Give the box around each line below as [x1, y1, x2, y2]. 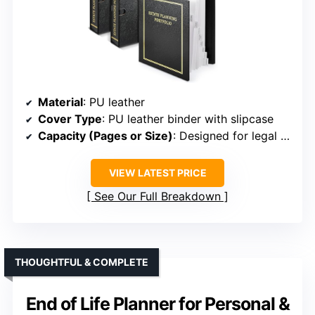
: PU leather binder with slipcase [102, 112, 274, 127]
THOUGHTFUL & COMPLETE [15, 256, 148, 269]
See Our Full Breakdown [94, 189, 221, 204]
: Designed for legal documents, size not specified [173, 129, 281, 143]
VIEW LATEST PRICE [108, 167, 207, 179]
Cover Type [38, 112, 102, 127]
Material [38, 95, 83, 110]
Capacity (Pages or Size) [38, 129, 173, 143]
